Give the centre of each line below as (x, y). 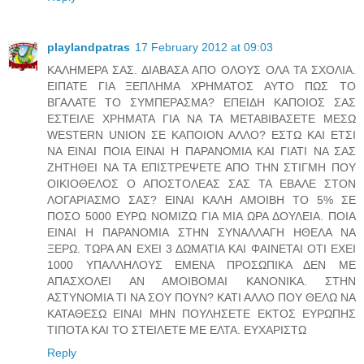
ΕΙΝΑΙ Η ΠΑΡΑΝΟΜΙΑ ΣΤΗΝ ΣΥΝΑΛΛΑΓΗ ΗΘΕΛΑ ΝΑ (201, 232)
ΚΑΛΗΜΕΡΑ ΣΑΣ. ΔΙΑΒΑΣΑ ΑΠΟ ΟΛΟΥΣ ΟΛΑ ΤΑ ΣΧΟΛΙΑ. (201, 69)
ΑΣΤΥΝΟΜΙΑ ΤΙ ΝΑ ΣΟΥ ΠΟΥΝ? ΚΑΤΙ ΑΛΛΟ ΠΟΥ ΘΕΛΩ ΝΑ (201, 297)
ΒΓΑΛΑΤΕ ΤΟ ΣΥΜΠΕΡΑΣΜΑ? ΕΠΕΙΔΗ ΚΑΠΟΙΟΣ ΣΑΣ (201, 102)
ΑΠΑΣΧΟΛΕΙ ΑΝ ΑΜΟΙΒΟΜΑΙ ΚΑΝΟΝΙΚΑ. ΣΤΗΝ (201, 281)
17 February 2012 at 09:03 (204, 47)
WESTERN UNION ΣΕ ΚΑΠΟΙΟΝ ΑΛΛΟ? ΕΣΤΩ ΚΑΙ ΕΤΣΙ (201, 134)
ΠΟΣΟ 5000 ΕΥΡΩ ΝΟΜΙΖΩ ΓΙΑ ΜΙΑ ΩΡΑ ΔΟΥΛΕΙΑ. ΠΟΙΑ (201, 216)
